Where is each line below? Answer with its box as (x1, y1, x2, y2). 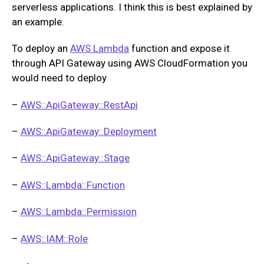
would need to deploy (12, 72, 107, 84)
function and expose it (129, 42, 230, 55)
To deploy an (12, 42, 70, 55)
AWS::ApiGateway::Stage (21, 152, 130, 164)
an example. (12, 15, 64, 28)
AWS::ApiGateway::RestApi (21, 98, 138, 111)
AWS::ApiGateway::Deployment (21, 126, 157, 138)
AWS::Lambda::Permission (21, 206, 137, 218)
